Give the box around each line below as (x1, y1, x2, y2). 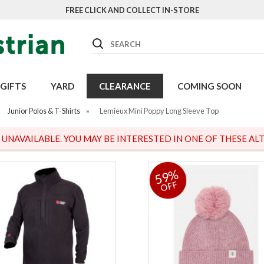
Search (93, 36, 117, 45)
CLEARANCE (98, 81, 151, 91)
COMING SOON (177, 81, 242, 91)
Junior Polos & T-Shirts (7, 106, 80, 115)
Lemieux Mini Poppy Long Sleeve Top (99, 106, 219, 115)
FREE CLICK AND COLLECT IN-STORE (65, 5, 199, 15)
